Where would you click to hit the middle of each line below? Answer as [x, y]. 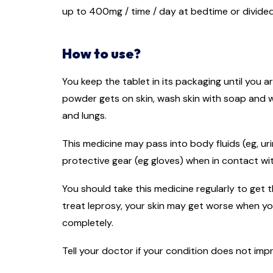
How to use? [101, 54]
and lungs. [84, 116]
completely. [88, 223]
